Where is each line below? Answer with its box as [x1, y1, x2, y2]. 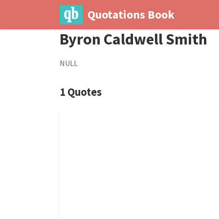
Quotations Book [87, 7, 175, 22]
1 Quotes [60, 85, 102, 99]
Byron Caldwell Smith [60, 29, 207, 49]
